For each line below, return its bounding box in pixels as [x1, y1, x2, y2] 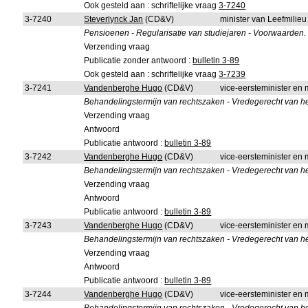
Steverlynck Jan [84, 14, 144, 24]
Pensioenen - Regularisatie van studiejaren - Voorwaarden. [84, 28, 307, 38]
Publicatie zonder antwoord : [84, 56, 193, 65]
